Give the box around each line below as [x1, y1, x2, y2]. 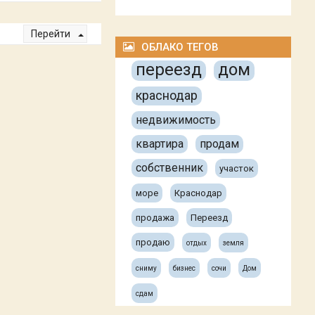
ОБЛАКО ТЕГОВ [141, 41, 219, 53]
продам [200, 137, 240, 150]
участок [219, 163, 255, 174]
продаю [136, 237, 171, 247]
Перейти [31, 28, 73, 40]
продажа [136, 212, 175, 223]
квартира [136, 137, 184, 150]
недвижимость [136, 113, 217, 127]
